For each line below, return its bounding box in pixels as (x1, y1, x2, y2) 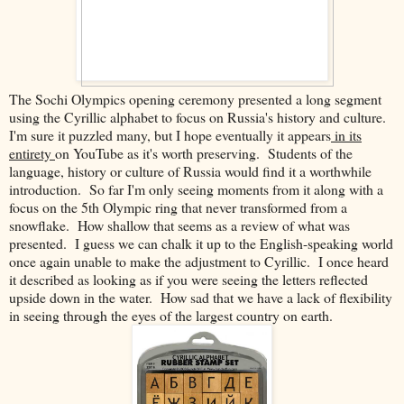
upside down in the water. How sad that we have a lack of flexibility (9, 287, 392, 307)
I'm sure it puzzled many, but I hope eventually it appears (9, 124, 331, 144)
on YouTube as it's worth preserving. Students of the (55, 142, 353, 162)
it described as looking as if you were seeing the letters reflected (9, 269, 368, 289)
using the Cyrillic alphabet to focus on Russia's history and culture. (9, 106, 390, 126)
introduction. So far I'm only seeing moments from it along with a (9, 179, 383, 198)
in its (331, 124, 362, 144)
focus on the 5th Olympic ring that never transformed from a (9, 197, 347, 216)
